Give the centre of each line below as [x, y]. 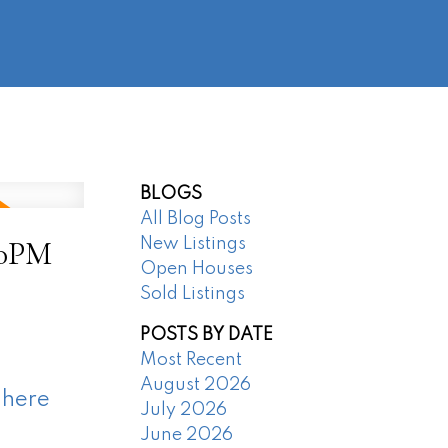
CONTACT [283, 60]
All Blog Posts [196, 219]
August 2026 [196, 385]
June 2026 [187, 435]
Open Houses [197, 269]
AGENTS [65, 60]
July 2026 [184, 410]
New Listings [193, 244]
